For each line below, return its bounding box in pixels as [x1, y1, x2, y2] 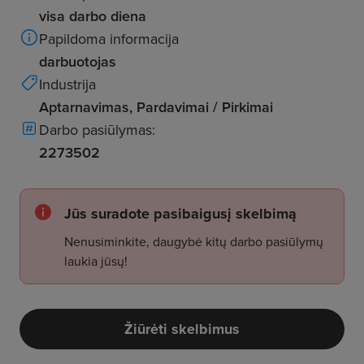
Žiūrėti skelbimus [124, 318, 240, 340]
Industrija [39, 74, 96, 94]
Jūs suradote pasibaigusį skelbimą [64, 203, 297, 224]
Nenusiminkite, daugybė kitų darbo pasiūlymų [64, 232, 323, 250]
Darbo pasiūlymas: [39, 119, 155, 140]
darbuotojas [39, 51, 116, 71]
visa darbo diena [39, 6, 146, 26]
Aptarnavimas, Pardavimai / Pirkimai [39, 97, 273, 117]
